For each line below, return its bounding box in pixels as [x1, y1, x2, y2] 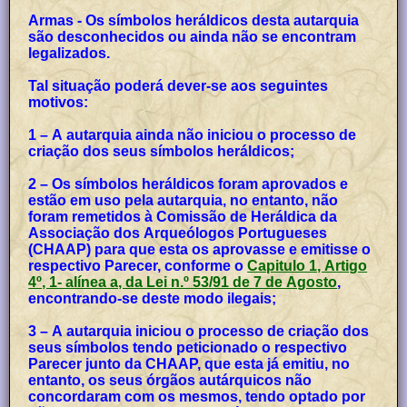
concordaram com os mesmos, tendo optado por [28, 388, 366, 404]
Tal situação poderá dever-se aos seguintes [28, 77, 329, 94]
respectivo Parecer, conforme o [28, 257, 248, 273]
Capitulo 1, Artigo [247, 257, 368, 273]
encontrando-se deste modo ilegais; [28, 290, 277, 306]
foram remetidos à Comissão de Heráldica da [28, 208, 338, 224]
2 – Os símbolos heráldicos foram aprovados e [28, 175, 349, 192]
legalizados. [28, 45, 111, 61]
